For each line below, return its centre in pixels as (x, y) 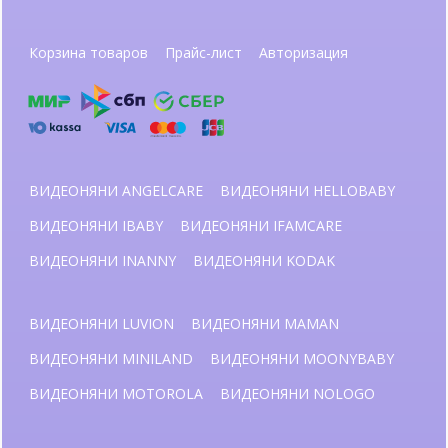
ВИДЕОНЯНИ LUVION (101, 324)
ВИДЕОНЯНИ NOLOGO (297, 394)
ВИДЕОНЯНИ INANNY (102, 261)
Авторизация (303, 53)
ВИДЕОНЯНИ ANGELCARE (116, 191)
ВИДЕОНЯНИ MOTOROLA (116, 394)
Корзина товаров (88, 53)
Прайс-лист (203, 53)
